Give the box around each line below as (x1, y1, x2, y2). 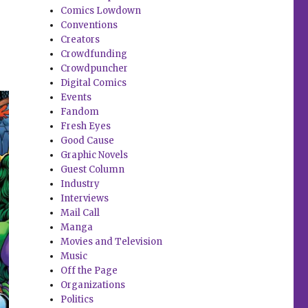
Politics (60, 294, 94, 306)
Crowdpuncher (60, 63, 129, 75)
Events (60, 91, 92, 104)
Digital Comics (60, 77, 127, 89)
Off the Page (60, 265, 118, 277)
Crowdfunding (60, 48, 128, 60)
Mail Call (60, 207, 100, 219)
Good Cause (60, 135, 115, 147)
